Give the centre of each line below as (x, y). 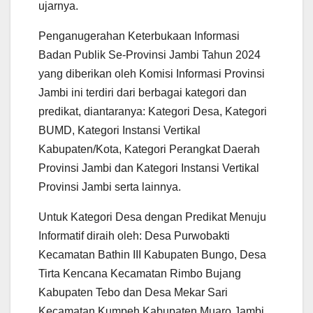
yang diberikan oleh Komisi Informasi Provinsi (152, 73)
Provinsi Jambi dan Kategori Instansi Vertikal (149, 168)
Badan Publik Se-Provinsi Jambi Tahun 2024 (150, 54)
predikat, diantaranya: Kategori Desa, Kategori (153, 111)
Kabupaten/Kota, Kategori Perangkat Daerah (149, 149)
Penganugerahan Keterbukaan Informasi (139, 36)
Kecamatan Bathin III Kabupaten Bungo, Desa (152, 254)
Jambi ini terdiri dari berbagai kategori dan (143, 92)
